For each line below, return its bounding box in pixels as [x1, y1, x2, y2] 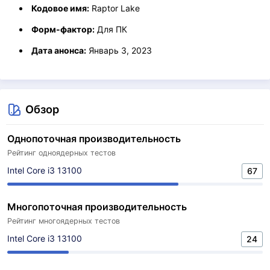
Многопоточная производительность [7, 201, 187, 213]
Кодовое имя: [31, 3, 89, 13]
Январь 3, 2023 [86, 45, 152, 55]
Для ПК [95, 24, 127, 34]
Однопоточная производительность [7, 133, 181, 145]
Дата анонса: [31, 45, 86, 55]
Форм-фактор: [31, 24, 95, 34]
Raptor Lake [89, 3, 140, 13]
